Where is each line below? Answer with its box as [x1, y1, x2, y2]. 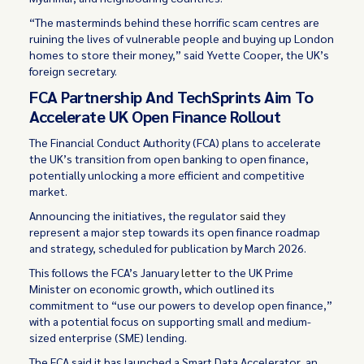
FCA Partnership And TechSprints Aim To [29, 86, 314, 107]
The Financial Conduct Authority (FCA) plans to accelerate [29, 135, 322, 149]
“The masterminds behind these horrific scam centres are [29, 15, 320, 29]
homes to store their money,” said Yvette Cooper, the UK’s [29, 47, 330, 62]
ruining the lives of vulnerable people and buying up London [29, 31, 335, 45]
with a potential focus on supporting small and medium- [29, 314, 312, 328]
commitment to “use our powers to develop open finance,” [29, 297, 333, 312]
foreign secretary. [29, 63, 118, 78]
